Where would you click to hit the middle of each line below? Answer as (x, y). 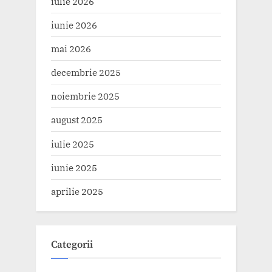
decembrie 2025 (86, 73)
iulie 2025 (73, 144)
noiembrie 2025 (85, 96)
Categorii (72, 245)
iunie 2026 (74, 25)
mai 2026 (71, 48)
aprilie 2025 (77, 191)
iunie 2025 (74, 167)
